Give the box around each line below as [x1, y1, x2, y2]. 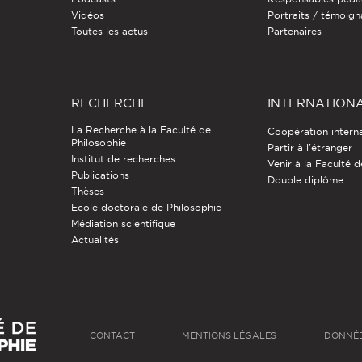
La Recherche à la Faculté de [70, 124, 211, 136]
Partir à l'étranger [267, 142, 353, 154]
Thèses [70, 186, 104, 197]
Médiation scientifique [70, 218, 175, 229]
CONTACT [89, 330, 135, 341]
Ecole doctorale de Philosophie [70, 202, 221, 213]
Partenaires [267, 26, 322, 37]
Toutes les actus [70, 26, 148, 37]
